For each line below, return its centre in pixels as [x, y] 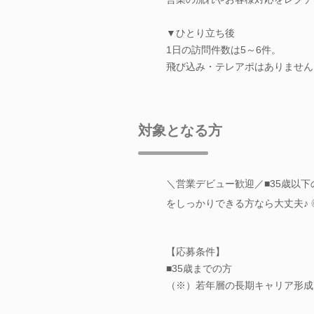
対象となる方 [180, 130]
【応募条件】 [196, 251]
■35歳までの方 [199, 268]
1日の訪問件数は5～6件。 [224, 49]
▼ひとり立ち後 [200, 33]
